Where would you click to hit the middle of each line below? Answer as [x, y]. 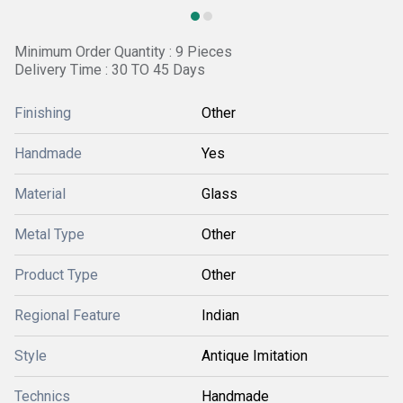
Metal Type [49, 234]
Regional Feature [67, 315]
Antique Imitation [255, 356]
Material [40, 194]
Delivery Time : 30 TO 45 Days [110, 70]
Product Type [56, 275]
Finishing [43, 113]
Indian [220, 315]
